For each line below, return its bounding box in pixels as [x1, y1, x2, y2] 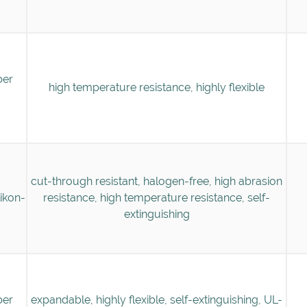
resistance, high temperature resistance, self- [43, 191, 270, 204]
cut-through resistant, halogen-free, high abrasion [31, 174, 282, 188]
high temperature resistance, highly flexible [49, 80, 265, 94]
